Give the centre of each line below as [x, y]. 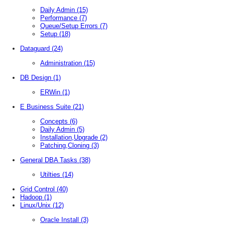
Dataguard [36, 48]
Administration [62, 63]
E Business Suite [46, 106]
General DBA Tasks [50, 160]
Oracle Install [61, 219]
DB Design [37, 77]
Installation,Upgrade [70, 137]
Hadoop [32, 197]
